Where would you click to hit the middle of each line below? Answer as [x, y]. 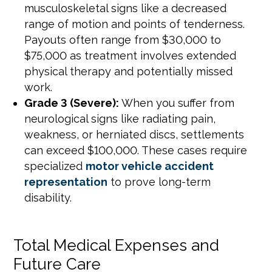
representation [66, 182]
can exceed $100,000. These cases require [136, 150]
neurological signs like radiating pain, [120, 119]
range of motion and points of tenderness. [135, 24]
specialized [55, 166]
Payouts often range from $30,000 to [123, 40]
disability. [48, 198]
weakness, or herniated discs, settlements [134, 134]
